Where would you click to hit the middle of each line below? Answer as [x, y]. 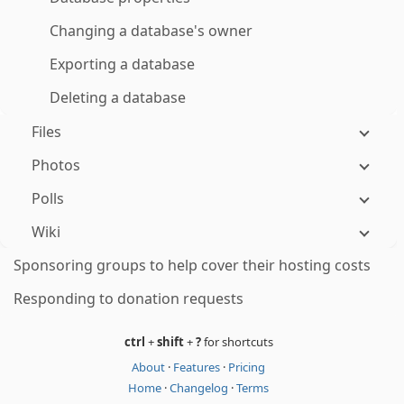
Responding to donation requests [129, 298]
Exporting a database [122, 64]
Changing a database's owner [151, 31]
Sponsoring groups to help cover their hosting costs [192, 265]
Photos [56, 165]
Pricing [247, 367]
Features [198, 367]
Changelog [200, 388]
